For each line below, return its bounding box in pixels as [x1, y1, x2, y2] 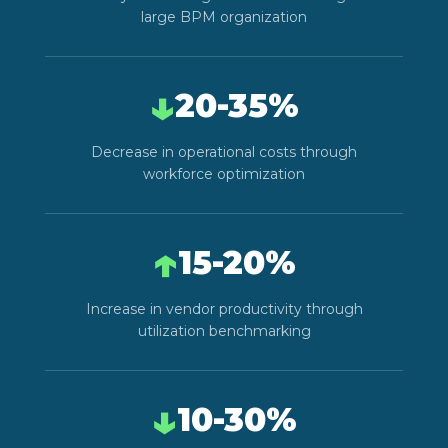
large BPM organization [141, 7, 307, 26]
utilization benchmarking [137, 321, 311, 340]
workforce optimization [143, 164, 305, 183]
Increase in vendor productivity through [85, 299, 363, 318]
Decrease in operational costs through [91, 142, 357, 161]
